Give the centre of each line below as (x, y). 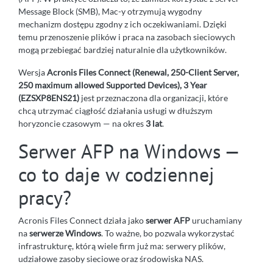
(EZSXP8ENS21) (49, 97)
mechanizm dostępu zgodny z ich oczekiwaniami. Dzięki (122, 24)
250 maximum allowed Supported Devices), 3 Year (113, 85)
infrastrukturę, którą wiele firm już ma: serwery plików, (122, 246)
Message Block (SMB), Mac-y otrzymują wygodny (110, 11)
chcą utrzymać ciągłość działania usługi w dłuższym (115, 110)
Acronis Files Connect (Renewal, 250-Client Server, (143, 72)
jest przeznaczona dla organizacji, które (154, 97)
